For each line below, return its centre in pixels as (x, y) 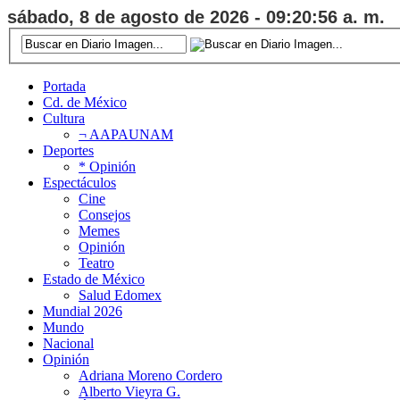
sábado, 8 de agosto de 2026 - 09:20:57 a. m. (196, 17)
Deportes (68, 150)
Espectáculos (79, 182)
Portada (64, 86)
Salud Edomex (120, 295)
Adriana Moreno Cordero (150, 375)
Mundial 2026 (83, 311)
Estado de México (94, 279)
